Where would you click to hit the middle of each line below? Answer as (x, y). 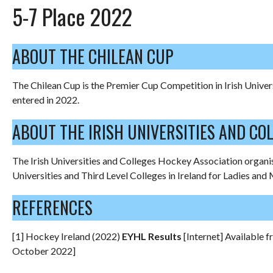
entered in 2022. (46, 99)
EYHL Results (153, 236)
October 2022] (44, 250)
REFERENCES (52, 207)
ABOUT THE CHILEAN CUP (93, 56)
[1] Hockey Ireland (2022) (67, 236)
